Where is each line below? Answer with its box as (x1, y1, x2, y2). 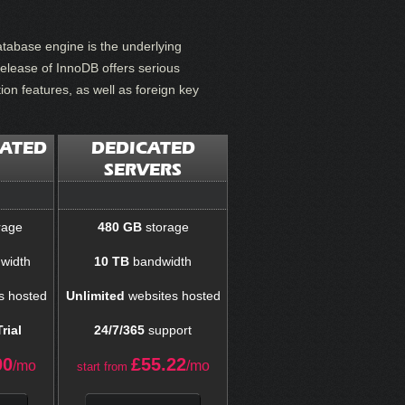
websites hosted (124, 287, 221, 303)
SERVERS (104, 157, 182, 180)
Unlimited (65, 287, 125, 303)
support (145, 322, 192, 337)
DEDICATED (90, 136, 195, 158)
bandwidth (129, 253, 192, 268)
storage (141, 219, 189, 234)
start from (76, 359, 127, 373)
